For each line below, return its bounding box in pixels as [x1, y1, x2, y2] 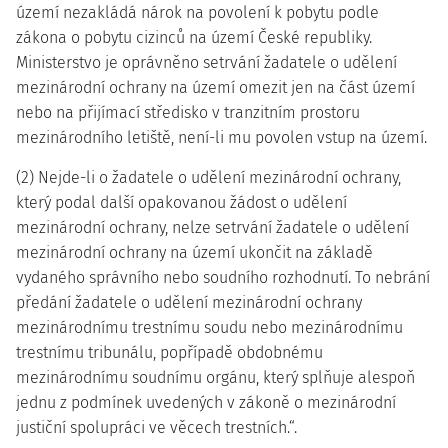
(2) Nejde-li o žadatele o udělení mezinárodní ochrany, [16, 168, 401, 187]
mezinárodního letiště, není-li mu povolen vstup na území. [16, 128, 427, 147]
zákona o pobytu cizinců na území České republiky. [16, 28, 372, 47]
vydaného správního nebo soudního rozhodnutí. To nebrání [16, 268, 430, 287]
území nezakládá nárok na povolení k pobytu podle [16, 3, 379, 22]
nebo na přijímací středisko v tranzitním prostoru [16, 103, 360, 122]
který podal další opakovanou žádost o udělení [16, 193, 347, 212]
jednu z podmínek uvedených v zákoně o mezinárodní [16, 393, 396, 412]
